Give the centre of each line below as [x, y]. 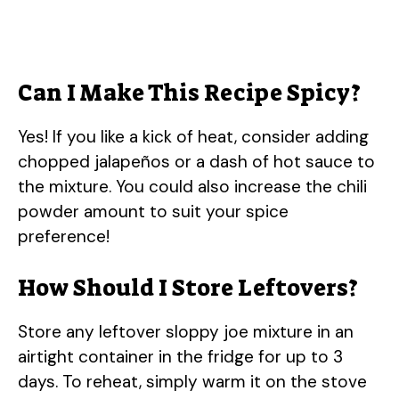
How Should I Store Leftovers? [188, 288]
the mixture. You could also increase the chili [192, 186]
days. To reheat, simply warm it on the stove [192, 382]
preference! [64, 236]
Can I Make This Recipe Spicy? [189, 92]
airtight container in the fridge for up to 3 [180, 357]
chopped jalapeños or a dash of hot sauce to [196, 161]
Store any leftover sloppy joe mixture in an [186, 332]
